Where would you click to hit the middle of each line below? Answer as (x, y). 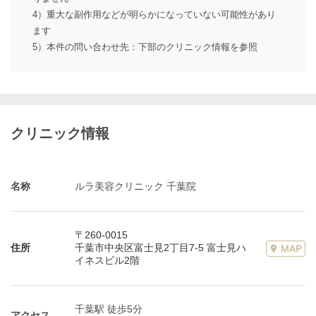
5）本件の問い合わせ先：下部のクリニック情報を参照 (145, 47)
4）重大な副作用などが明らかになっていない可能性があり (154, 15)
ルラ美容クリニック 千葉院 (135, 187)
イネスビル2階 (107, 261)
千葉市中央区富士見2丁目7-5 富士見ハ (160, 248)
